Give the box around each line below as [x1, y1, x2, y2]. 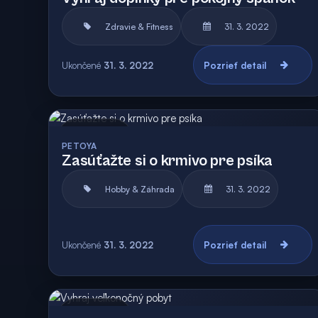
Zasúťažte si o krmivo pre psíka [62, 152, 273, 170]
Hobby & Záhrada [105, 183, 175, 194]
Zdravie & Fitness [105, 21, 173, 32]
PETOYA [62, 141, 97, 151]
